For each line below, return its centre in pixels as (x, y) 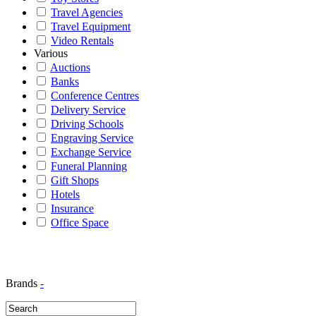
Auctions (70, 67)
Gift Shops (75, 180)
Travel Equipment (91, 26)
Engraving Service (92, 138)
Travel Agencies (87, 12)
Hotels (65, 194)
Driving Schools (87, 124)
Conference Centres (95, 96)
